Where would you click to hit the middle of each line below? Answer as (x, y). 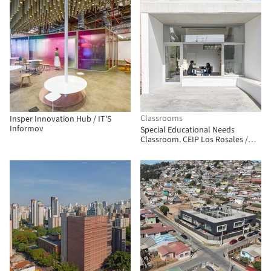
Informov (27, 129)
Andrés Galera (166, 149)
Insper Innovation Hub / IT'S (60, 119)
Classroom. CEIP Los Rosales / (194, 140)
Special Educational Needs (188, 130)
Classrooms (162, 119)
